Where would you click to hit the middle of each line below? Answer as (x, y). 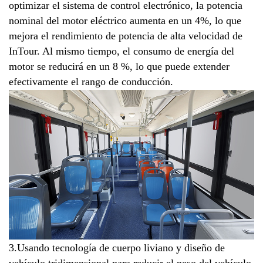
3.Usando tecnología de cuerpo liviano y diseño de (117, 248)
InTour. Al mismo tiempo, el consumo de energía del (122, 51)
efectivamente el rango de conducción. (91, 82)
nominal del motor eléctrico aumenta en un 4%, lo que (125, 21)
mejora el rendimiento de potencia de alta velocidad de (126, 36)
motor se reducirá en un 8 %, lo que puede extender (119, 67)
